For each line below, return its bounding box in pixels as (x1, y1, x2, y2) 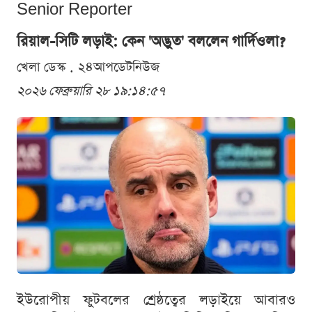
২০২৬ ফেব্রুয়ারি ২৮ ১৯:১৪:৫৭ (17, 82, 165, 100)
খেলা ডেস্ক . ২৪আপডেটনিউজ (17, 58, 159, 77)
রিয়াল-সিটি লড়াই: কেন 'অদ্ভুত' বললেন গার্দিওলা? (17, 31, 285, 52)
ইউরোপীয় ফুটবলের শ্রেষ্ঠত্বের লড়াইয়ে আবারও (17, 290, 295, 311)
